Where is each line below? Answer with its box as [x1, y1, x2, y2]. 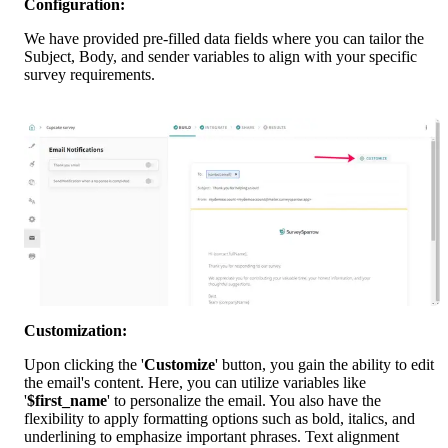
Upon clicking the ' [24, 356, 144, 374]
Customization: [24, 322, 127, 340]
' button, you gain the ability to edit [215, 356, 434, 374]
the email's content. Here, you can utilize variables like [24, 374, 366, 392]
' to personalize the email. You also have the [107, 392, 381, 410]
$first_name [27, 392, 107, 410]
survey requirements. [24, 65, 155, 83]
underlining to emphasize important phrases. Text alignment [24, 428, 399, 446]
